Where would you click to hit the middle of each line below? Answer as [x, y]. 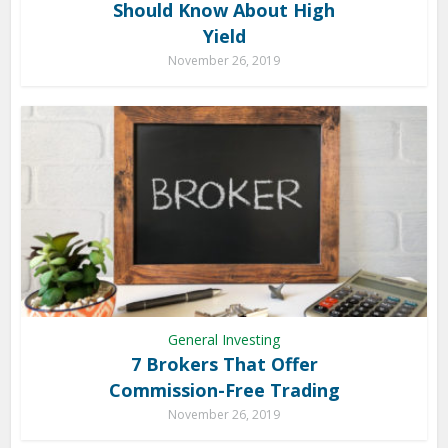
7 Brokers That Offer [224, 363]
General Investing [224, 339]
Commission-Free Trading [224, 389]
